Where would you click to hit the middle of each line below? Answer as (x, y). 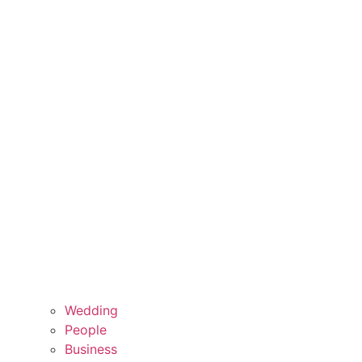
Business (91, 349)
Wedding (91, 311)
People (86, 330)
